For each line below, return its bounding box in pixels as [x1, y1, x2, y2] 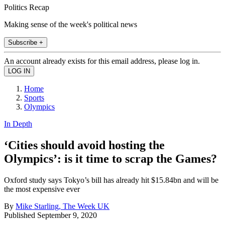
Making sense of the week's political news [4, 20, 137, 29]
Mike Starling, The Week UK [16, 201, 109, 210]
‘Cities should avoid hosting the [4, 138, 165, 152]
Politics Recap [4, 3, 49, 12]
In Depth [4, 119, 32, 128]
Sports [24, 93, 44, 102]
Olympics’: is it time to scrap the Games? [4, 152, 217, 165]
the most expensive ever [4, 184, 80, 193]
